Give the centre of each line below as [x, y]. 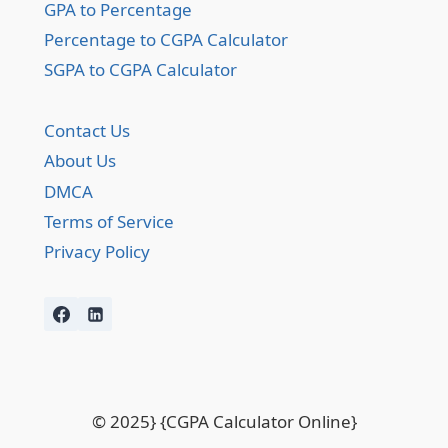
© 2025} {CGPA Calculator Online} [224, 421]
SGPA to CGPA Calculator [140, 70]
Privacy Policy [97, 252]
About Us [80, 161]
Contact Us [87, 130]
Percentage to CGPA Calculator [166, 40]
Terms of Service [109, 221]
